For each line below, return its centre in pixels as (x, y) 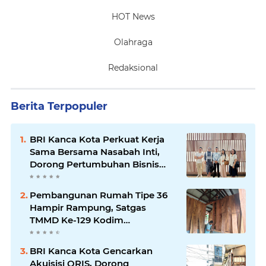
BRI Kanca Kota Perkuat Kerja (97, 140)
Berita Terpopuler (59, 107)
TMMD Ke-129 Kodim (77, 220)
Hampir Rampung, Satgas (88, 208)
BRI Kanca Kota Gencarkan (91, 251)
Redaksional (133, 68)
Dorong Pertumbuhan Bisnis (94, 164)
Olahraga (133, 42)
